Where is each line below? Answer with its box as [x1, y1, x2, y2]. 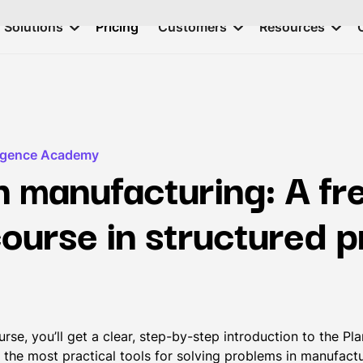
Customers [157, 19, 227, 35]
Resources [258, 19, 325, 35]
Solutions [3, 19, 63, 35]
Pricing [95, 19, 139, 35]
